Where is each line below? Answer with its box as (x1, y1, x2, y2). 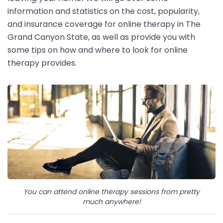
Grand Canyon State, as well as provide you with (7, 31, 195, 43)
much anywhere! (82, 196, 141, 207)
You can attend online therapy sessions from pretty (23, 186, 200, 197)
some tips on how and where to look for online (7, 44, 188, 56)
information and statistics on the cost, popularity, (7, 5, 200, 17)
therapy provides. (7, 57, 77, 69)
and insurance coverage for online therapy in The (7, 18, 201, 30)
